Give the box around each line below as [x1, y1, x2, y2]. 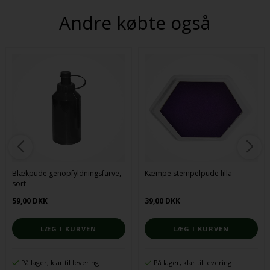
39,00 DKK [144, 196, 180, 207]
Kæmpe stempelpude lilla [144, 168, 232, 179]
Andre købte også [59, 10, 211, 36]
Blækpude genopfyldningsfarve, [11, 168, 121, 179]
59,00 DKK [11, 196, 48, 207]
